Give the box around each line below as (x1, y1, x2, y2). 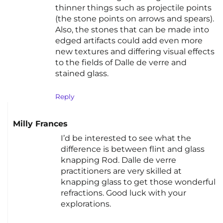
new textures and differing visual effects (55, 47, 215, 57)
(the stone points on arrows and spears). (55, 14, 214, 24)
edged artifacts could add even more (55, 36, 203, 46)
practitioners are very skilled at (61, 166, 182, 176)
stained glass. (55, 69, 109, 79)
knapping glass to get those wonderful (61, 177, 216, 187)
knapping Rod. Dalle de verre (61, 155, 176, 165)
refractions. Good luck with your (61, 188, 186, 198)
